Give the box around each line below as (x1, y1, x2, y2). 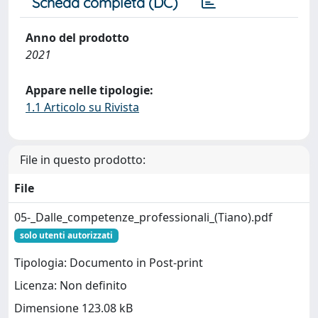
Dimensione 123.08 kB (14, 300, 133, 317)
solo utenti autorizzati (19, 229, 113, 241)
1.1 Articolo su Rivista (26, 99, 139, 115)
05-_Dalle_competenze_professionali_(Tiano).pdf (14, 209, 273, 225)
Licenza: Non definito (14, 278, 127, 294)
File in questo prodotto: (20, 151, 146, 168)
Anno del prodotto (26, 29, 129, 45)
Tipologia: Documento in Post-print (14, 255, 203, 271)
